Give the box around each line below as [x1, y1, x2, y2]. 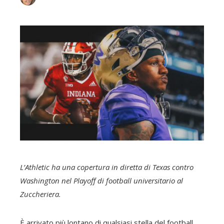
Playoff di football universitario [73, 175, 175, 185]
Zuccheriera [20, 189, 59, 199]
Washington [20, 175, 59, 185]
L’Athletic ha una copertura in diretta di [20, 162, 152, 172]
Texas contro [152, 162, 193, 172]
